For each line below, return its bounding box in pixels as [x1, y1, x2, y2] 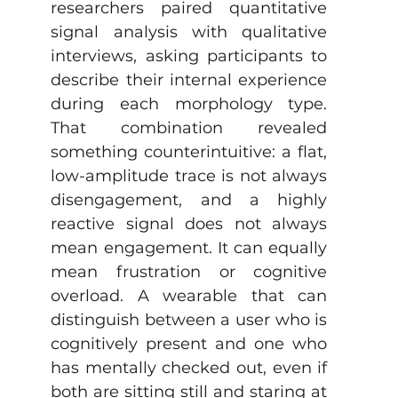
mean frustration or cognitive [51, 262, 328, 282]
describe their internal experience [51, 70, 328, 90]
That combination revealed [51, 118, 328, 138]
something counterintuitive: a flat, [51, 142, 328, 162]
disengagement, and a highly [51, 190, 328, 210]
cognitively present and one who [51, 334, 328, 354]
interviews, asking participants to [51, 46, 328, 66]
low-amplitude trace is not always [51, 166, 328, 186]
